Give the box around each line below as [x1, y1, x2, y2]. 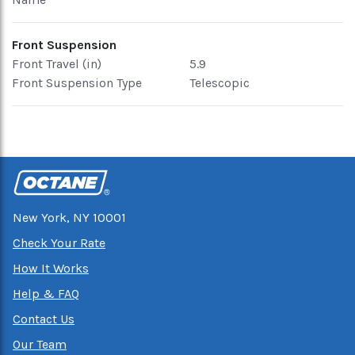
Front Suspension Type [12, 75, 142, 90]
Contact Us [13, 311, 74, 326]
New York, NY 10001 [13, 210, 126, 225]
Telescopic [189, 75, 250, 90]
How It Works [13, 261, 89, 276]
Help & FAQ [13, 286, 79, 301]
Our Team [13, 337, 67, 352]
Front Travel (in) [12, 56, 101, 71]
